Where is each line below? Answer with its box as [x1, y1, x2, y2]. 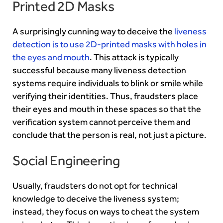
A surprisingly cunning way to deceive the [12, 25, 173, 37]
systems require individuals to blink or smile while [12, 77, 203, 89]
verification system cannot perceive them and [12, 116, 191, 127]
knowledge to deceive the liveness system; [12, 193, 179, 204]
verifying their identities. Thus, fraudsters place [12, 90, 198, 102]
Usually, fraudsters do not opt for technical [12, 180, 178, 191]
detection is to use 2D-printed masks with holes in [12, 38, 207, 50]
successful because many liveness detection [12, 64, 186, 76]
